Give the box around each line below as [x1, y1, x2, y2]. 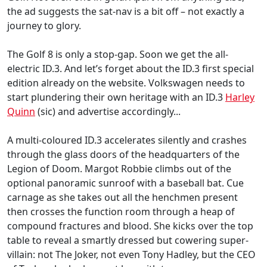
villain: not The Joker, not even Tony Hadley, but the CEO [7, 247, 256, 261]
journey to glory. [7, 18, 81, 32]
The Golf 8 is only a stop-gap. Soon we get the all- [7, 47, 228, 61]
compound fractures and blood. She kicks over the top [7, 219, 253, 232]
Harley [225, 90, 254, 104]
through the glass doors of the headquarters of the [7, 147, 240, 161]
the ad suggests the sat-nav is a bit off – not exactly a [7, 4, 244, 18]
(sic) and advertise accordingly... [35, 104, 181, 118]
